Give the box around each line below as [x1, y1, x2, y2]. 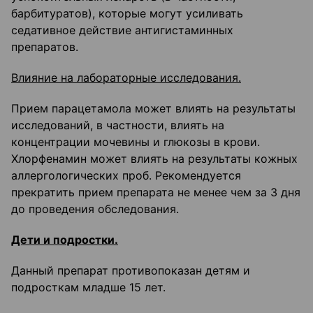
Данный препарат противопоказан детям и [11, 263, 250, 278]
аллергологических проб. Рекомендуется [11, 168, 241, 183]
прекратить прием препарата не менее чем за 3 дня [11, 185, 300, 200]
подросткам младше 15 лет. [11, 280, 166, 295]
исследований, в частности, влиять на [11, 118, 224, 133]
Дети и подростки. [11, 233, 118, 247]
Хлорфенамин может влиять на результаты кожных [11, 152, 298, 166]
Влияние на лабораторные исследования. [11, 71, 241, 85]
